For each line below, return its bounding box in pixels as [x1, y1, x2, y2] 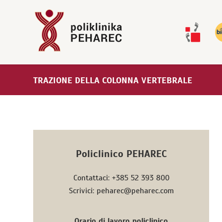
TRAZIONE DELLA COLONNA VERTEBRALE [33, 75, 192, 86]
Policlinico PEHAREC [75, 148, 167, 160]
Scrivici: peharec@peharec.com [68, 185, 174, 196]
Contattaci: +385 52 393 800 [73, 172, 169, 183]
